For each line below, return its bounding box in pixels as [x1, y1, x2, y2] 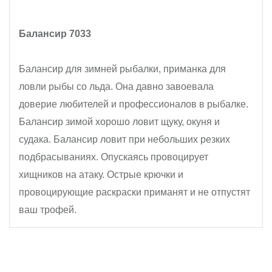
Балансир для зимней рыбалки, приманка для [19, 64, 226, 74]
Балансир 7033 [19, 29, 91, 39]
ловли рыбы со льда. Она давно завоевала [19, 81, 214, 92]
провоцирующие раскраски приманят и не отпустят [19, 187, 250, 197]
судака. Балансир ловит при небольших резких [19, 134, 230, 144]
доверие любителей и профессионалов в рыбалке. [19, 99, 248, 109]
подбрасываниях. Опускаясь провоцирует [19, 152, 208, 162]
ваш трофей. [19, 205, 76, 215]
